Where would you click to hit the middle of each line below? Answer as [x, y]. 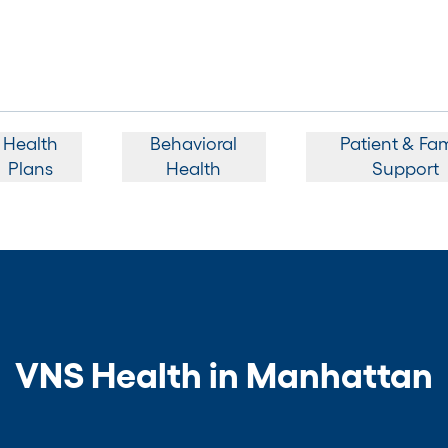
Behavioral [194, 143]
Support [405, 168]
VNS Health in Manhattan [224, 374]
